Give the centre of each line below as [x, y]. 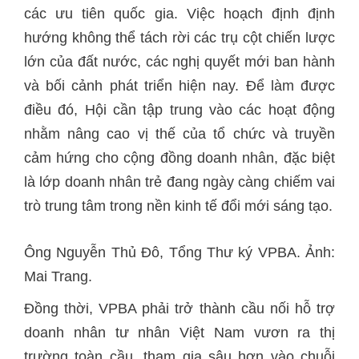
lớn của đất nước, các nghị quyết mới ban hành [179, 62]
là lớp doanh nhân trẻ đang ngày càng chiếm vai [179, 182]
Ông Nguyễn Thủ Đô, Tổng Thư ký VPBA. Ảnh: [179, 252]
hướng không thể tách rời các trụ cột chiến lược [179, 38]
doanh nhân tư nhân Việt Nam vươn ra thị [179, 333]
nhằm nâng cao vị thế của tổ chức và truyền [179, 134]
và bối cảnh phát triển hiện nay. [135, 86]
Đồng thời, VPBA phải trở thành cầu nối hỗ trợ [179, 309]
